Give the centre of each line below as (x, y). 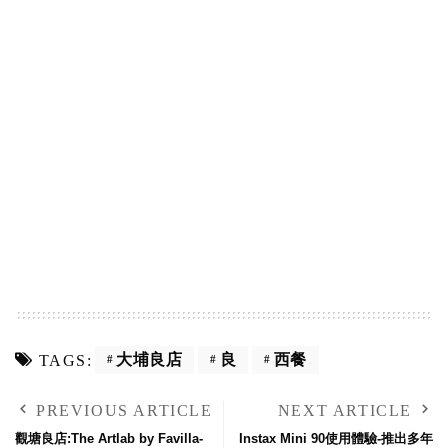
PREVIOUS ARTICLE (124, 410)
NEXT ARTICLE (344, 410)
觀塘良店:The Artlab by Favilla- (109, 438)
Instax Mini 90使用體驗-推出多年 (336, 438)
